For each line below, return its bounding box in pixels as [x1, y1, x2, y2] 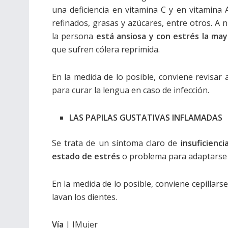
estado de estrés [52, 151, 120, 162]
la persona [52, 31, 96, 42]
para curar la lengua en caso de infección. [52, 84, 209, 96]
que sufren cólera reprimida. [52, 44, 160, 55]
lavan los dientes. [52, 191, 117, 203]
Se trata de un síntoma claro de [52, 137, 181, 149]
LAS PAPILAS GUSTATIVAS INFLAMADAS [69, 112, 223, 123]
